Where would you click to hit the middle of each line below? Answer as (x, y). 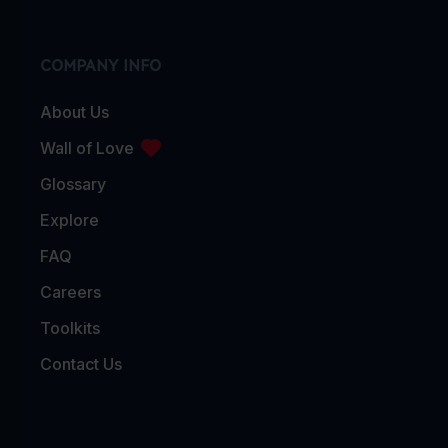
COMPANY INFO (100, 64)
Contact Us (81, 364)
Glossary (73, 184)
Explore (69, 220)
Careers (70, 292)
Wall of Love (87, 148)
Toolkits (70, 328)
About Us (74, 112)
